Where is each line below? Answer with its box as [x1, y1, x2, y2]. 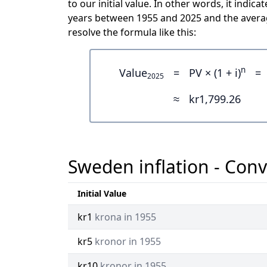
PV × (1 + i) [189, 65, 241, 80]
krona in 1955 [95, 210, 156, 223]
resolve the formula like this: [68, 25, 196, 39]
